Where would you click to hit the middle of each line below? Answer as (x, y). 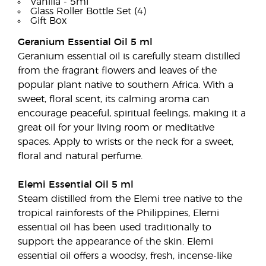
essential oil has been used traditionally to (115, 227)
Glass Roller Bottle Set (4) (88, 11)
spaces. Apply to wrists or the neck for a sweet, (126, 142)
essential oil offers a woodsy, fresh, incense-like (125, 256)
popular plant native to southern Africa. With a (126, 85)
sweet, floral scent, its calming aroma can (114, 99)
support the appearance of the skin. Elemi (115, 242)
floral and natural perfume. (80, 156)
